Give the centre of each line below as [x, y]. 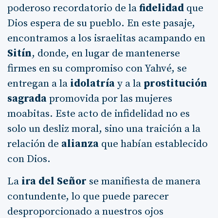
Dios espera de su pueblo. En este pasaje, [101, 23]
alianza [80, 144]
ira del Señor [54, 181]
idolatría [92, 83]
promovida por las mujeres [109, 99]
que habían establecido [153, 144]
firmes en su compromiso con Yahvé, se [97, 68]
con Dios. [29, 159]
